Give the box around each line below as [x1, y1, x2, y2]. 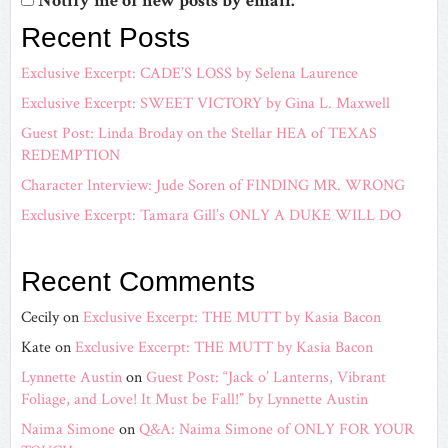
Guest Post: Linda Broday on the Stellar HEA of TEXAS [21, 122, 377, 144]
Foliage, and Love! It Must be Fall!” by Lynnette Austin [21, 388, 368, 410]
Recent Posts [21, 21, 190, 53]
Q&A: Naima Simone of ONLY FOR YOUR [139, 418, 414, 440]
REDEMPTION [21, 144, 120, 166]
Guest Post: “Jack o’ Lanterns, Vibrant [146, 366, 386, 388]
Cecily [21, 306, 59, 328]
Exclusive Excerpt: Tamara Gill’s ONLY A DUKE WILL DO [21, 204, 401, 226]
